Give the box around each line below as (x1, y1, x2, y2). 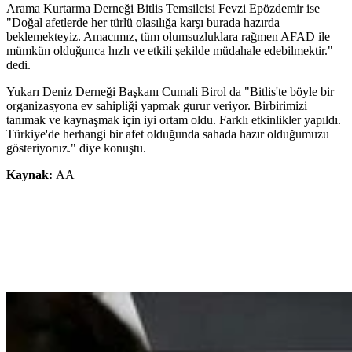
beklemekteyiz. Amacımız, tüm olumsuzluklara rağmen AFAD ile (6, 30, 330, 44)
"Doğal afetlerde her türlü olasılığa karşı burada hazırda (6, 16, 280, 30)
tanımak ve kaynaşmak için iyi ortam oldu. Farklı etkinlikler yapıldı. (6, 113, 341, 127)
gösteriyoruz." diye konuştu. (6, 141, 146, 156)
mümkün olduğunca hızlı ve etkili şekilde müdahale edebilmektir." (6, 44, 333, 58)
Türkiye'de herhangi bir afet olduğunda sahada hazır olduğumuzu (6, 127, 329, 141)
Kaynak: (6, 168, 56, 182)
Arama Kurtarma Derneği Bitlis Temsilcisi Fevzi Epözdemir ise (6, 2, 320, 16)
